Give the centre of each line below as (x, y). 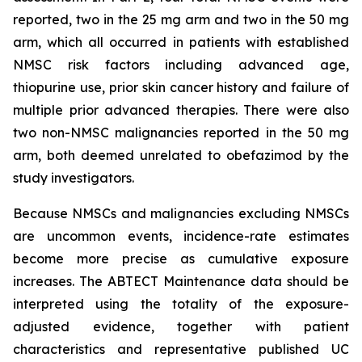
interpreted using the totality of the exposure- (181, 304)
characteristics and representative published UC (181, 349)
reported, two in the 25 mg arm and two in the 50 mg (181, 19)
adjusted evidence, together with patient (181, 326)
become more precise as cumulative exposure (181, 259)
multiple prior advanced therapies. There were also (181, 110)
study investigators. (74, 178)
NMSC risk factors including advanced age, (181, 65)
